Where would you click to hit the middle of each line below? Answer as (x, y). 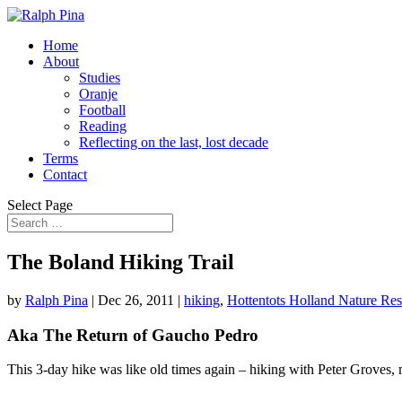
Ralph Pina (57, 300)
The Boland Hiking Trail (121, 262)
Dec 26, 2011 (136, 300)
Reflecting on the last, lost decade (174, 142)
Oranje (98, 94)
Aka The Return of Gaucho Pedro (133, 335)
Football (102, 110)
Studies (100, 78)
